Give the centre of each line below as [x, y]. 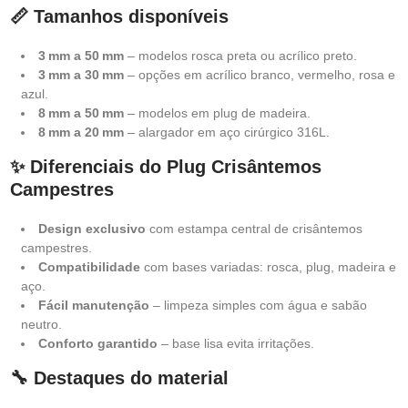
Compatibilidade [89, 267]
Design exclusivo [92, 229]
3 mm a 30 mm [81, 75]
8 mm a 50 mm [81, 113]
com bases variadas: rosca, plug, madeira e [268, 267]
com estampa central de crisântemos [254, 229]
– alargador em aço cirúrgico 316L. [227, 132]
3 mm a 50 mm [81, 56]
